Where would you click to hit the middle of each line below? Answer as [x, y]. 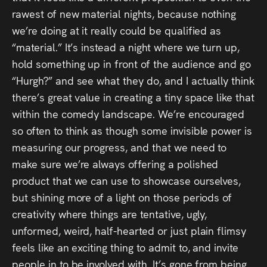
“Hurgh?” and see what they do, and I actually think [133, 80]
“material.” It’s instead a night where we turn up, [126, 47]
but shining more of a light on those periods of [122, 197]
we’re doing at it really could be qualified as [117, 30]
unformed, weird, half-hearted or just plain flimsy [129, 230]
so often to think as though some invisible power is [132, 130]
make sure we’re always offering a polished [115, 164]
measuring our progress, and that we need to [119, 147]
